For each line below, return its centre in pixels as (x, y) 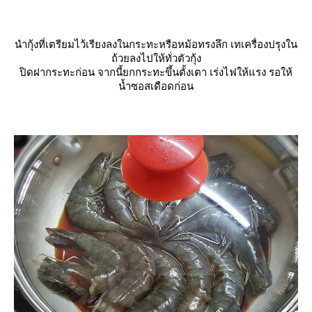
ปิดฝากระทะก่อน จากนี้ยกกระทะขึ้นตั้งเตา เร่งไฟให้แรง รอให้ (156, 72)
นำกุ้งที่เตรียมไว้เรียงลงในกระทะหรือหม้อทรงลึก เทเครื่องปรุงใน (156, 44)
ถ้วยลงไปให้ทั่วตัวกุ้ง (156, 58)
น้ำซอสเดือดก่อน (156, 86)
